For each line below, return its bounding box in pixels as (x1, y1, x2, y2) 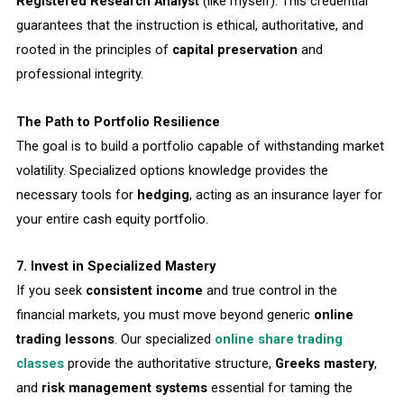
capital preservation (171, 41, 298, 59)
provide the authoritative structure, (63, 355, 275, 372)
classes (15, 355, 64, 372)
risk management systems (41, 380, 207, 397)
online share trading (214, 331, 343, 348)
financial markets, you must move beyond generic (15, 307, 314, 324)
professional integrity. (15, 66, 143, 83)
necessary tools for (15, 186, 137, 203)
